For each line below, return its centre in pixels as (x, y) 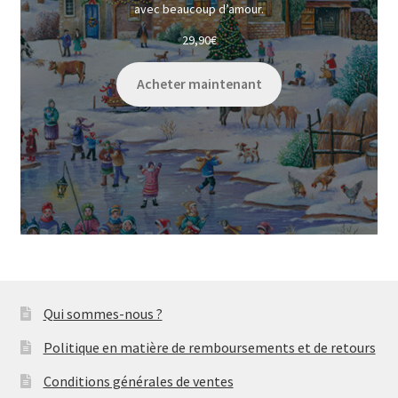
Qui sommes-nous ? (103, 313)
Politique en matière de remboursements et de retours (209, 347)
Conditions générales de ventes (138, 381)
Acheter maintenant (199, 84)
